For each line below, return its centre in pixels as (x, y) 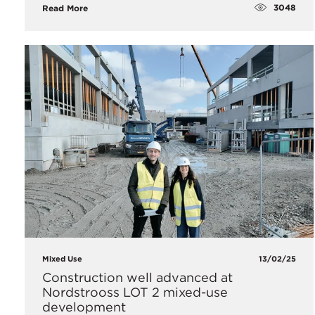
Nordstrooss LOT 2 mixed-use (135, 292)
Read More (65, 8)
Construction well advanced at (137, 278)
